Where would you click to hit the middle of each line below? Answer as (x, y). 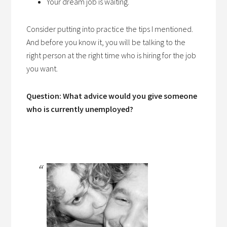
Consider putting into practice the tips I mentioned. (110, 29)
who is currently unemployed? (80, 109)
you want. (42, 68)
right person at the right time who (82, 55)
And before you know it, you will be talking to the (106, 42)
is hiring (149, 55)
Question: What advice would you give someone (112, 96)
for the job (179, 55)
